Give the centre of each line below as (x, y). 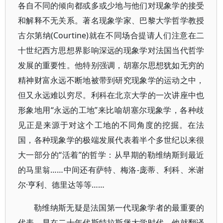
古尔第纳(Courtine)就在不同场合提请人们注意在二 (111, 35)
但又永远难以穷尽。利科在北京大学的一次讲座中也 (111, 95)
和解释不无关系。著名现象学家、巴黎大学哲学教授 (111, 20)
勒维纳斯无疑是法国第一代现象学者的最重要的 (119, 208)
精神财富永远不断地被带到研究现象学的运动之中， (111, 80)
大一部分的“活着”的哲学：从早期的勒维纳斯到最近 (111, 155)
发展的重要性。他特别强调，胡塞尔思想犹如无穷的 (111, 65)
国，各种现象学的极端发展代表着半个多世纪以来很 (111, 140)
